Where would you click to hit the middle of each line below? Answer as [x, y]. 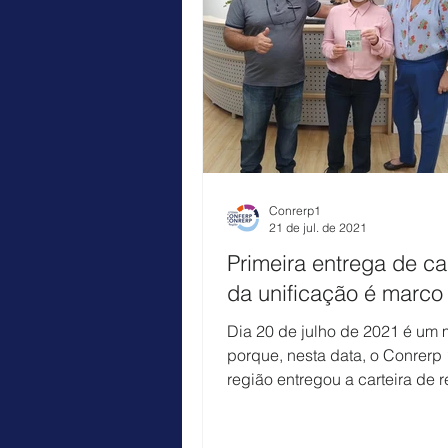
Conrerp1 [295, 210]
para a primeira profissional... [331, 402]
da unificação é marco [335, 292]
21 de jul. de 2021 [318, 227]
